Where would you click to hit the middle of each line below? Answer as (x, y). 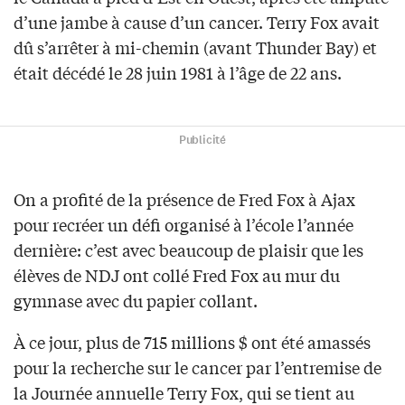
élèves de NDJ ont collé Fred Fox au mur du (177, 274)
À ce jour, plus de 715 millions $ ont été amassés (192, 341)
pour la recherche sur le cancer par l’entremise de (198, 367)
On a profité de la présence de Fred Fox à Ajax (184, 198)
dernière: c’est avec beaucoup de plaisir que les (188, 249)
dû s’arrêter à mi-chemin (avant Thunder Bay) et (195, 47)
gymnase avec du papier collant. (136, 300)
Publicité (202, 140)
